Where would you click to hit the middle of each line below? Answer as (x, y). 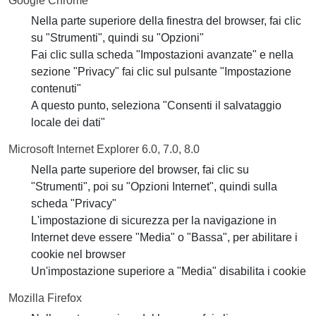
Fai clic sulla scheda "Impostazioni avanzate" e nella (162, 55)
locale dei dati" (68, 122)
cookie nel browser (78, 254)
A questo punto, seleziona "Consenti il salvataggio (156, 105)
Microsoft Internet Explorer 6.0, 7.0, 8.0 (104, 149)
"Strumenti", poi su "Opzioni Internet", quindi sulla (154, 187)
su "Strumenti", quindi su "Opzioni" (117, 38)
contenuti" (56, 89)
